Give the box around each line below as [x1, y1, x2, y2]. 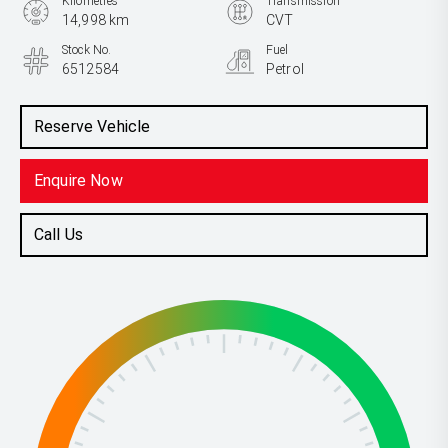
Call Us [34, 225, 84, 244]
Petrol [266, 61, 304, 77]
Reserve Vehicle [34, 117, 151, 136]
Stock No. [62, 43, 112, 57]
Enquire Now [34, 171, 123, 190]
